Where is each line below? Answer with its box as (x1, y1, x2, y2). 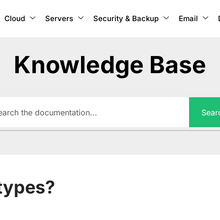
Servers (45, 14, 73, 23)
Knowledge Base (14, 50, 206, 80)
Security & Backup (93, 14, 159, 23)
